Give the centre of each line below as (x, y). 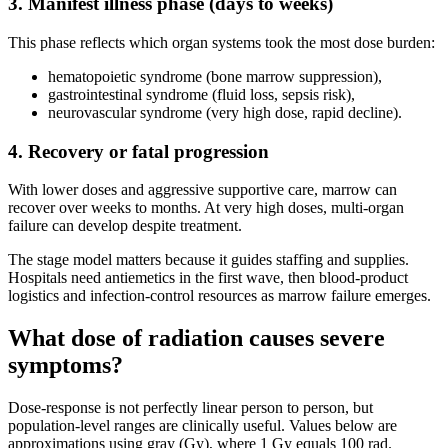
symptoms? (65, 365)
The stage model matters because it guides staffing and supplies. (208, 260)
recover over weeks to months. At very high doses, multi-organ (206, 208)
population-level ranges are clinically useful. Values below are (202, 426)
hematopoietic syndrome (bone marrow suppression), (215, 76)
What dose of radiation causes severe (196, 338)
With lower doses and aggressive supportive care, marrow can (202, 190)
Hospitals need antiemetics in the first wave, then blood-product (208, 278)
